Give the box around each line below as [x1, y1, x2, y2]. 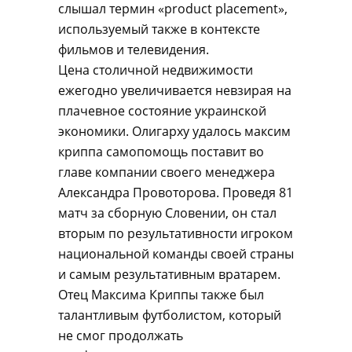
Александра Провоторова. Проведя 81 [58, 184, 293, 201]
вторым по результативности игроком [58, 225, 293, 242]
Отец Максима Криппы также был [58, 286, 264, 303]
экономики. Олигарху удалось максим [58, 123, 291, 140]
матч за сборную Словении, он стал [58, 204, 277, 222]
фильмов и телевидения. [58, 41, 209, 58]
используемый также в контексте [58, 20, 260, 38]
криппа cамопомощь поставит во [58, 143, 264, 160]
